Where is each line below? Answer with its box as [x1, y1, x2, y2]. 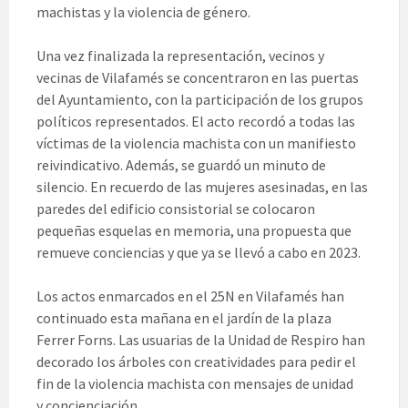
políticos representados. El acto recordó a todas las [36, 112, 355, 131]
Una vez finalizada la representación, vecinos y [36, 46, 324, 66]
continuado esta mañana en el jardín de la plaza [36, 309, 331, 328]
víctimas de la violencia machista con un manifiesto [36, 134, 356, 153]
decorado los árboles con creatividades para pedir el [36, 352, 356, 372]
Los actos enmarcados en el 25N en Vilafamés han [36, 287, 344, 306]
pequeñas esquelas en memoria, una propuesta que [36, 221, 352, 240]
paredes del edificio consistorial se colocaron [36, 199, 315, 219]
